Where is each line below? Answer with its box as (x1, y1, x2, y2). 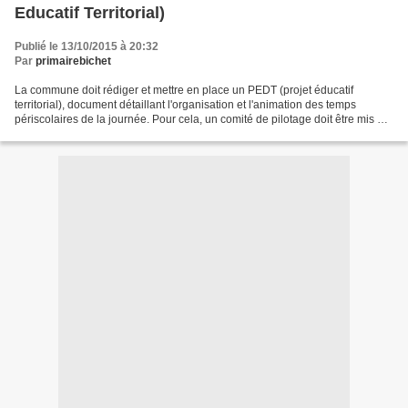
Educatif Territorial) (15, 3, 165, 22)
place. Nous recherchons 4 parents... (15, 127, 196, 140)
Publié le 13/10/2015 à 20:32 (15, 39, 158, 53)
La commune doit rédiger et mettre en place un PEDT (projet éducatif (15, 83, 353, 97)
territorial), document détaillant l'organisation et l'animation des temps (15, 97, 356, 111)
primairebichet (36, 54, 111, 67)
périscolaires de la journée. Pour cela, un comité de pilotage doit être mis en (15, 112, 390, 126)
